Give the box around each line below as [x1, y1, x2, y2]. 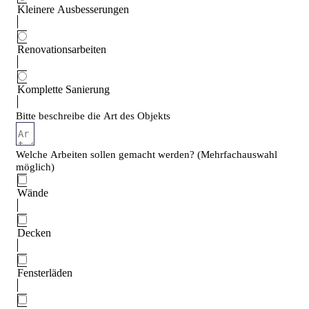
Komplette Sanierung [17, 83, 110, 95]
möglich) [16, 161, 54, 172]
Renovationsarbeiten [17, 43, 106, 55]
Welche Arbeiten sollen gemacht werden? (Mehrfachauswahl [16, 148, 277, 160]
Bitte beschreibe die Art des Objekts [16, 110, 170, 121]
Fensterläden [17, 266, 72, 279]
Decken [17, 226, 51, 239]
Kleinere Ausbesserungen [17, 3, 129, 15]
